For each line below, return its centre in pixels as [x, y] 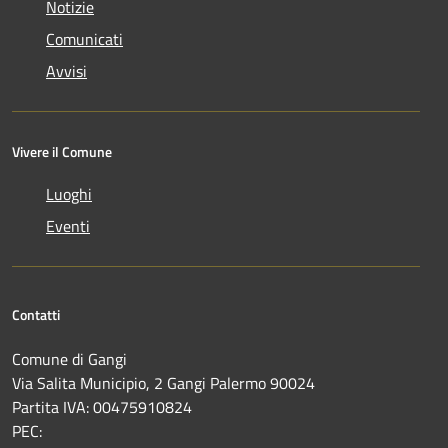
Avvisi [66, 70]
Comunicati [84, 38]
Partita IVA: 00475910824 [102, 406]
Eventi [68, 225]
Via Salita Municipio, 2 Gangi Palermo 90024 [163, 382]
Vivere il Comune [62, 151]
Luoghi [69, 193]
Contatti [36, 314]
